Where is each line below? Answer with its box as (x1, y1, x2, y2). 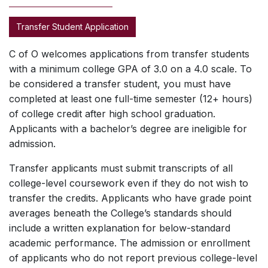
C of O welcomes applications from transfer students (9, 48, 249, 60)
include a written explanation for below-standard (9, 222, 230, 234)
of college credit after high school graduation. (9, 108, 215, 120)
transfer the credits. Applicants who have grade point (9, 192, 251, 204)
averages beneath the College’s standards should (9, 207, 232, 219)
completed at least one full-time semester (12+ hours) (9, 93, 252, 105)
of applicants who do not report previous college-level (9, 252, 257, 264)
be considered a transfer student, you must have (9, 78, 231, 90)
